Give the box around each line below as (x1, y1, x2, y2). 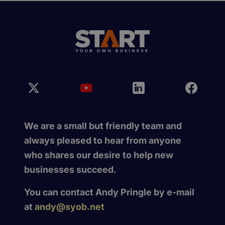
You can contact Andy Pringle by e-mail (24, 187, 194, 198)
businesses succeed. (24, 164, 117, 175)
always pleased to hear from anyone (24, 135, 181, 146)
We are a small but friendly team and (24, 121, 182, 132)
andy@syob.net (35, 201, 104, 212)
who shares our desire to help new (24, 150, 173, 161)
